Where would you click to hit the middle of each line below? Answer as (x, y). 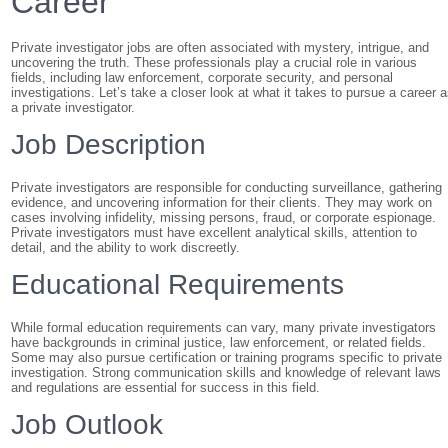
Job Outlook (87, 424)
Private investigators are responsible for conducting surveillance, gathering (227, 187)
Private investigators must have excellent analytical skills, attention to (214, 232)
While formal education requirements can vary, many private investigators (224, 327)
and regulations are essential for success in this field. (166, 387)
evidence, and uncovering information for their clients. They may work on (222, 202)
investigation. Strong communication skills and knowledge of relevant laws (226, 372)
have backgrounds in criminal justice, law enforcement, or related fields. (219, 342)
